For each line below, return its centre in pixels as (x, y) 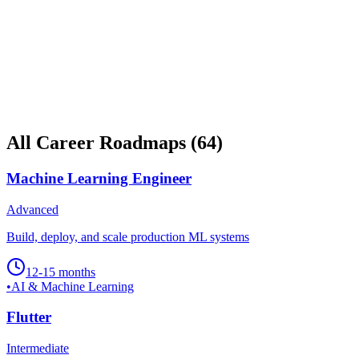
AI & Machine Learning (73, 286)
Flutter (29, 317)
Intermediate (38, 349)
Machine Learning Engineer (99, 178)
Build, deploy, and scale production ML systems (128, 236)
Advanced (32, 209)
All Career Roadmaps (96, 143)
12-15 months (61, 272)
